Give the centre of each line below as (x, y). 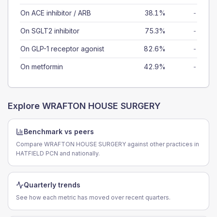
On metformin (42, 67)
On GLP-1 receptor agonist (62, 49)
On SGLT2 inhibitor (50, 31)
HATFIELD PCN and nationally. (58, 153)
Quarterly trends (52, 185)
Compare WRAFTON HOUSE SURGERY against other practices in (108, 144)
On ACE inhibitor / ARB (56, 13)
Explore (25, 106)
